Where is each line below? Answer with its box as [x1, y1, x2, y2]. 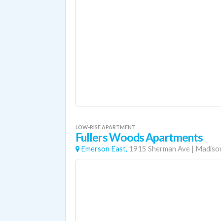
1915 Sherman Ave [129, 145, 190, 153]
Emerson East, [81, 145, 127, 153]
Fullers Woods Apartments [75, 131, 203, 144]
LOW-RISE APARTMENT [75, 124, 136, 130]
